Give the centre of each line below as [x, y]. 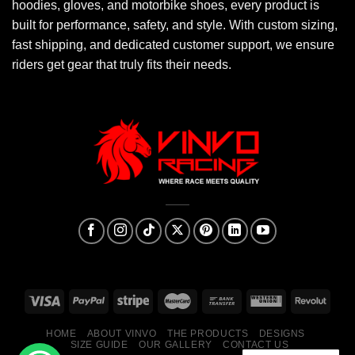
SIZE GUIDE [99, 344]
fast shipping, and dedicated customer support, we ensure [173, 44]
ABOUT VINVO [122, 333]
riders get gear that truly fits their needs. [122, 64]
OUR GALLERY [176, 344]
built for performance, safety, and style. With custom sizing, [175, 25]
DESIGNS [282, 333]
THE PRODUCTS [208, 333]
